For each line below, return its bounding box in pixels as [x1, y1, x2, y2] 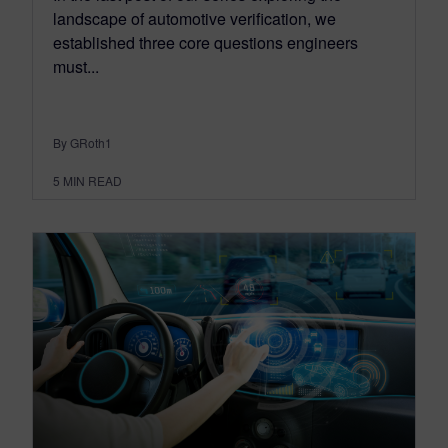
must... [53, 55, 99, 78]
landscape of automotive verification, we [53, 7, 336, 30]
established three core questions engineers [53, 31, 358, 54]
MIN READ [63, 172, 122, 189]
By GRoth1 [53, 134, 112, 151]
